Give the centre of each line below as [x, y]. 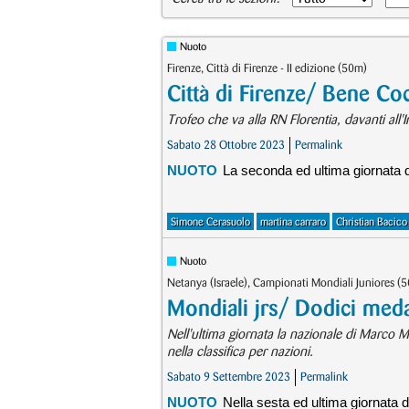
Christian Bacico [372, 222]
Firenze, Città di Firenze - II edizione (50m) [267, 68]
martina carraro [293, 222]
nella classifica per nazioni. [240, 352]
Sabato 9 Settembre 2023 [229, 377]
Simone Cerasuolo [210, 222]
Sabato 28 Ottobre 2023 [226, 145]
